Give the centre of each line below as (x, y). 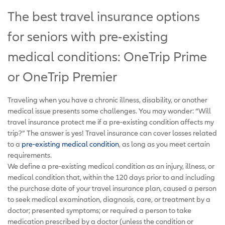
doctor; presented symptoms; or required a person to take (99, 210)
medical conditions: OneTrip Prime (107, 57)
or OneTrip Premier (62, 77)
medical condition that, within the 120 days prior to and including (111, 177)
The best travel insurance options (104, 16)
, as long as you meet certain (164, 144)
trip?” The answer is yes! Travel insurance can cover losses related (112, 133)
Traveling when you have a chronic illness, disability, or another (107, 99)
